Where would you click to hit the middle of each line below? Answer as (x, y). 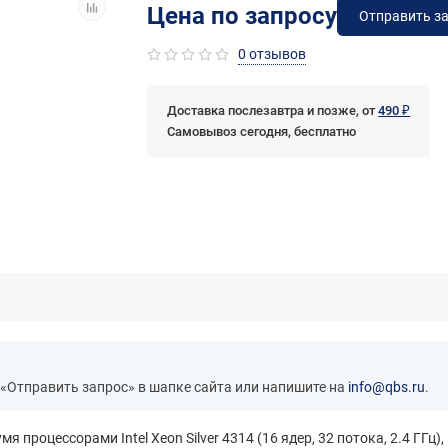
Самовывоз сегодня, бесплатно (262, 132)
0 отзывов (272, 54)
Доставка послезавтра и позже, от (273, 111)
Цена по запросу (242, 16)
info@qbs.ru (386, 387)
